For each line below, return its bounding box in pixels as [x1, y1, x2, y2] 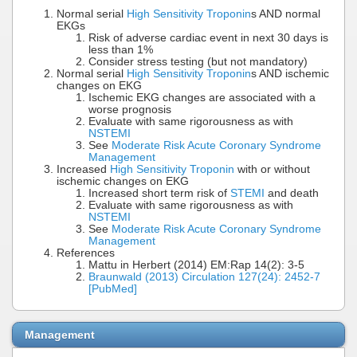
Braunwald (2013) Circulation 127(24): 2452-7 [88, 270, 320, 283]
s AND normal [251, 7, 320, 20]
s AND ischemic [251, 67, 329, 80]
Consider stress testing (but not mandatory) [88, 55, 308, 68]
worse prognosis [88, 103, 171, 116]
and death [265, 186, 319, 199]
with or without [234, 163, 310, 175]
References [57, 246, 115, 259]
